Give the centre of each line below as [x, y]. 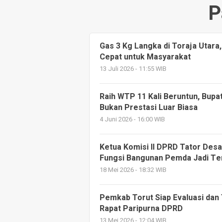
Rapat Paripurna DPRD [141, 209]
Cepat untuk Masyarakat [145, 57]
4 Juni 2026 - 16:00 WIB [132, 119]
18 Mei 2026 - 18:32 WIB [133, 170]
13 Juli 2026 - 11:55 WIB [133, 69]
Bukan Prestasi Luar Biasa [149, 108]
